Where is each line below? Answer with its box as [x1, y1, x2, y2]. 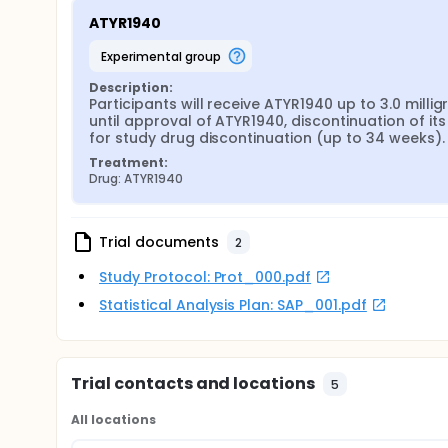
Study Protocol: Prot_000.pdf [99, 267, 312, 287]
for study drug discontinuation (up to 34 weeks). [89, 128, 445, 148]
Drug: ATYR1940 [89, 170, 183, 187]
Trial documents [99, 231, 219, 252]
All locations [71, 411, 156, 428]
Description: [89, 79, 173, 96]
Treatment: [89, 154, 168, 171]
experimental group [106, 47, 221, 65]
